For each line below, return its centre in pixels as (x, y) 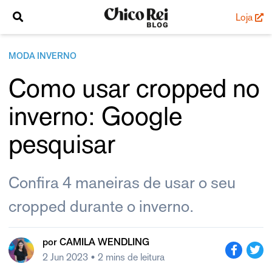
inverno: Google (95, 116)
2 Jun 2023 (66, 257)
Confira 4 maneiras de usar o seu (122, 182)
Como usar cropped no (134, 88)
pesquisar (62, 144)
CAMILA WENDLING (104, 243)
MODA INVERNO (42, 57)
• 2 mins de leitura (127, 257)
